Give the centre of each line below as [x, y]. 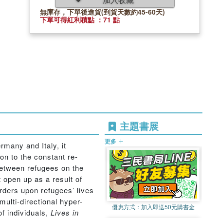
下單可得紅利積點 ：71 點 [80, 19]
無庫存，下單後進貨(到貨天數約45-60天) [102, 11]
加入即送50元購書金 [168, 207]
